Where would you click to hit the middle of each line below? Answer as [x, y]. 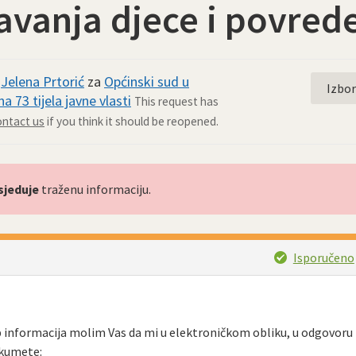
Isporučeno [323, 257]
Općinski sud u [147, 81]
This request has [176, 101]
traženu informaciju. [95, 189]
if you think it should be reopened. [132, 121]
